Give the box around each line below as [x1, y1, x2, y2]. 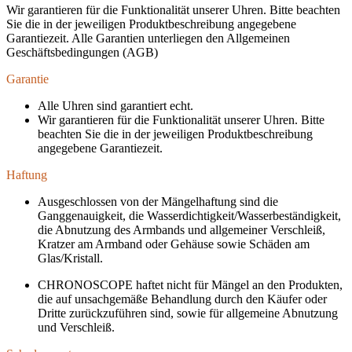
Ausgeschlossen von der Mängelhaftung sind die [38, 195, 278, 209]
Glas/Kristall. [38, 251, 103, 266]
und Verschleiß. [38, 321, 115, 335]
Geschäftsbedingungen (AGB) [6, 46, 158, 60]
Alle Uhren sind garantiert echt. [38, 99, 193, 113]
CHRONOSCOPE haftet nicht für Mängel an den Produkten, [38, 278, 343, 292]
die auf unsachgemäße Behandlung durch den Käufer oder [38, 292, 327, 306]
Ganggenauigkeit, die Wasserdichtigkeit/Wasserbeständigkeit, [38, 209, 341, 223]
